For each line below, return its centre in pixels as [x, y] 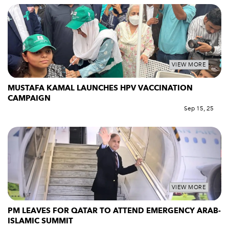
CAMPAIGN [29, 98]
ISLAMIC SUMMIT [40, 221]
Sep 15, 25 [199, 109]
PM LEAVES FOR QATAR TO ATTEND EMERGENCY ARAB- [114, 210]
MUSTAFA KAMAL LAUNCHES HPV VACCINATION [100, 88]
